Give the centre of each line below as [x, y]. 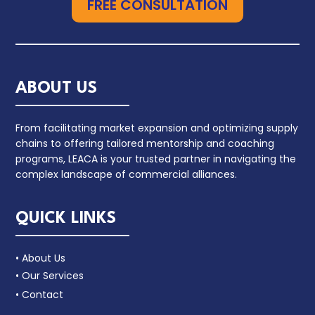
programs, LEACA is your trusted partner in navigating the [156, 159]
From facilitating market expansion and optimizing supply [157, 128]
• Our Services [50, 275]
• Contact [40, 294]
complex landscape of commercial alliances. [127, 174]
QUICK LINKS [66, 218]
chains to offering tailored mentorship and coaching [145, 143]
